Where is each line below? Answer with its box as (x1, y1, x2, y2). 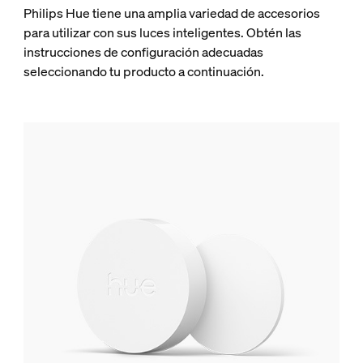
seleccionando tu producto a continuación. (23, 62, 264, 80)
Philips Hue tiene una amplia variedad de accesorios (23, 4, 320, 22)
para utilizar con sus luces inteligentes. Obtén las (23, 23, 301, 41)
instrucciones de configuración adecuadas (23, 43, 263, 61)
